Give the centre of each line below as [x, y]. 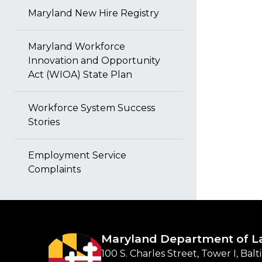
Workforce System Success [92, 108]
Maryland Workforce [77, 46]
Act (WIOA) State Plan [80, 75]
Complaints [54, 169]
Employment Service [77, 155]
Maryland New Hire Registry [94, 13]
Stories [44, 122]
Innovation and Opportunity [94, 61]
